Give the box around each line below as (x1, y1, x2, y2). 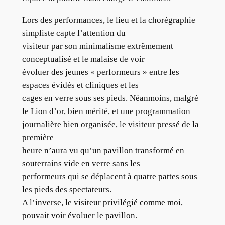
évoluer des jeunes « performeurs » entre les (22, 67, 179, 77)
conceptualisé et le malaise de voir (22, 54, 145, 64)
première (22, 133, 54, 143)
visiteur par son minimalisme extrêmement (22, 41, 173, 51)
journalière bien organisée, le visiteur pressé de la (22, 120, 199, 130)
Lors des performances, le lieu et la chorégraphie (22, 15, 195, 25)
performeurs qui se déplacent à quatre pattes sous (22, 172, 197, 182)
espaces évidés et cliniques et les (22, 80, 139, 90)
